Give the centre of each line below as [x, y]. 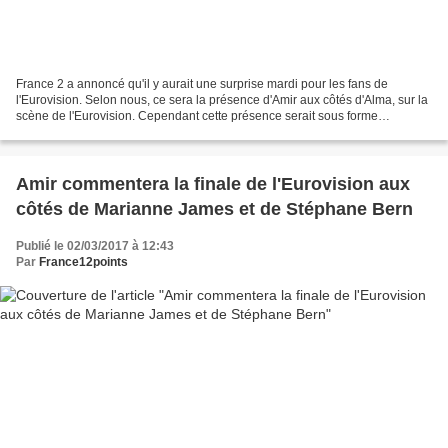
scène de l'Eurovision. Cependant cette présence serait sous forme [197, 115]
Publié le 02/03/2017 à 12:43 [95, 245]
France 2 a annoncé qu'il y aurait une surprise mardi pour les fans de [202, 83]
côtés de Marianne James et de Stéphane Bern [214, 208]
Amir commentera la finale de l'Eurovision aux [213, 183]
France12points [83, 261]
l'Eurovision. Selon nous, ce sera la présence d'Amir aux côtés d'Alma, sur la [222, 99]
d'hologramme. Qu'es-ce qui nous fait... [121, 131]
